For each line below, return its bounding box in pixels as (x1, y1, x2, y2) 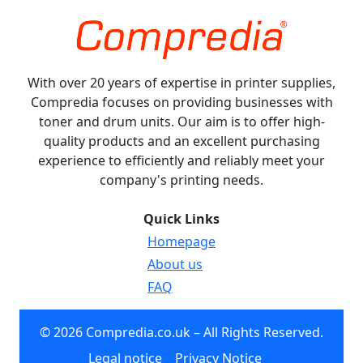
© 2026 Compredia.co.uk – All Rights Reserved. (40, 323, 323, 341)
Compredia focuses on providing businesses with (30, 93, 333, 111)
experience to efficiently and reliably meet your (38, 152, 325, 169)
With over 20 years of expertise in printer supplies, (28, 74, 335, 92)
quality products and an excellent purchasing (43, 132, 320, 150)
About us (147, 255, 203, 273)
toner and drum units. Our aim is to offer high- (38, 113, 325, 130)
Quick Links (143, 210, 220, 228)
